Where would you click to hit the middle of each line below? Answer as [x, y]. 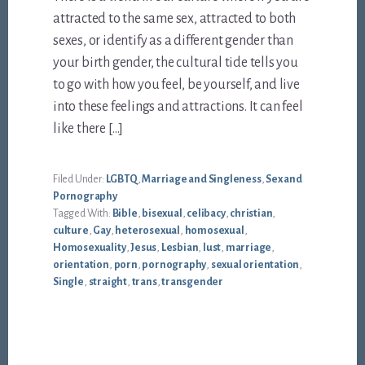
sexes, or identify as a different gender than [174, 41]
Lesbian [180, 248]
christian [251, 214]
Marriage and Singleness [202, 180]
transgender [192, 282]
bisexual [162, 214]
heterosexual [147, 231]
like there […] [88, 129]
